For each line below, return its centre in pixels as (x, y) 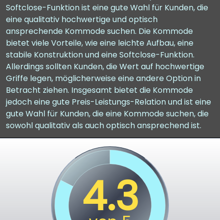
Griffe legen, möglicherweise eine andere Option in (103, 78)
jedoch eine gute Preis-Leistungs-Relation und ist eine (109, 102)
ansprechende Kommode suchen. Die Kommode (99, 31)
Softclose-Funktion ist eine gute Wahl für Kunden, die (107, 8)
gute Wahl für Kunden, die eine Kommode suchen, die (107, 114)
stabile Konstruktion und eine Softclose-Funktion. (100, 55)
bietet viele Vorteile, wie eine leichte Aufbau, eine (100, 43)
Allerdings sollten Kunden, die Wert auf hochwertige (105, 67)
